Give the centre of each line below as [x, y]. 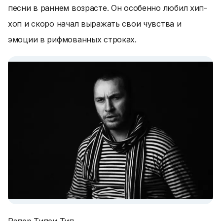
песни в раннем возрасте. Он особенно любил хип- [108, 8]
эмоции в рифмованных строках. [72, 39]
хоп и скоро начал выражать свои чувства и [95, 24]
